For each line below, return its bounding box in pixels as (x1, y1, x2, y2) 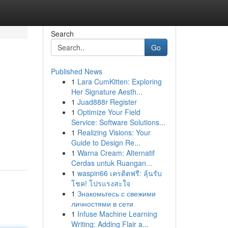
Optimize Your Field (77, 107, 140, 117)
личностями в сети (71, 198, 133, 209)
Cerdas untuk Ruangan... (71, 158, 152, 168)
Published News (50, 66, 102, 76)
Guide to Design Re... (71, 137, 140, 148)
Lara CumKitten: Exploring (77, 76, 162, 87)
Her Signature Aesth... (71, 87, 142, 97)
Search (50, 28, 74, 39)
